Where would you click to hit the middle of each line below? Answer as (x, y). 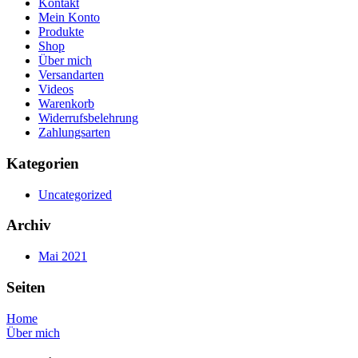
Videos (56, 89)
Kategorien (43, 163)
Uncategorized (75, 194)
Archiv (29, 225)
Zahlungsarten (74, 133)
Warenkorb (66, 104)
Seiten (26, 287)
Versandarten (71, 75)
